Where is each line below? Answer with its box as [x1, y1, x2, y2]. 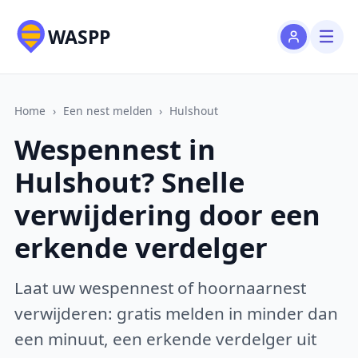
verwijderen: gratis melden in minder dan [14, 301, 339, 324]
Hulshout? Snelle [14, 163, 245, 201]
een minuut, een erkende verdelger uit [14, 327, 317, 350]
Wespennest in [14, 130, 217, 169]
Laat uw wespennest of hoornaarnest [14, 276, 307, 299]
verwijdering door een [14, 196, 321, 234]
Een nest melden [62, 102, 153, 118]
